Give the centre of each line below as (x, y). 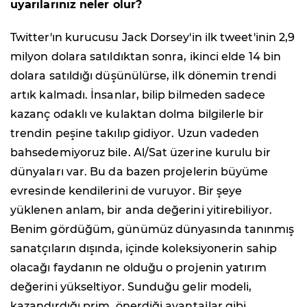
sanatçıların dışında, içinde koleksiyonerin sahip (144, 248)
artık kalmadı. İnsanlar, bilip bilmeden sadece (138, 95)
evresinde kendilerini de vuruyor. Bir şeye (126, 191)
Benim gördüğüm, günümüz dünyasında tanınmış (152, 229)
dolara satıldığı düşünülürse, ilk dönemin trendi (143, 75)
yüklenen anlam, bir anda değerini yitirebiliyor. (141, 210)
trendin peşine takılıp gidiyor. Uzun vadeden (135, 133)
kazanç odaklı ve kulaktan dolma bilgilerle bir (137, 114)
